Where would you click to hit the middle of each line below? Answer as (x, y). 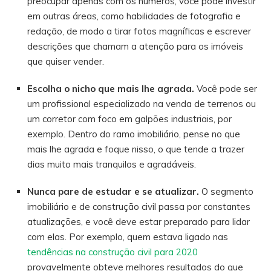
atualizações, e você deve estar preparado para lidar (139, 221)
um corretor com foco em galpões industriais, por (129, 119)
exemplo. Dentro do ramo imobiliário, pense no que (134, 134)
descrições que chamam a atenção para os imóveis (135, 46)
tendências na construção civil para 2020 (113, 252)
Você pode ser (226, 88)
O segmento (226, 191)
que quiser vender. (66, 61)
